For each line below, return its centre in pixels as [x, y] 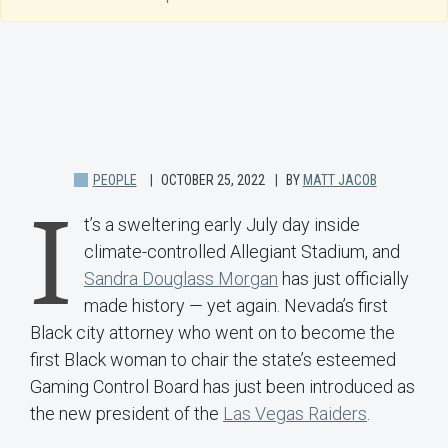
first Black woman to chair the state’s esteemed [213, 360]
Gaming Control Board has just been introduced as [222, 387]
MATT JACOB [339, 180]
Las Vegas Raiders [295, 414]
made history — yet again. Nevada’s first [236, 306]
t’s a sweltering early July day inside [222, 225]
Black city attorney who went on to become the [212, 333]
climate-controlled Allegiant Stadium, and [242, 252]
